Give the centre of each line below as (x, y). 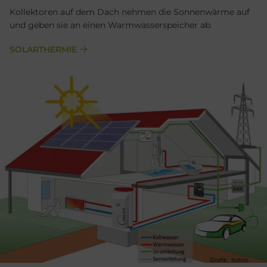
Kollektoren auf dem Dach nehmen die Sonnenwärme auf (130, 12)
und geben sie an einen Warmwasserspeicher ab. (112, 25)
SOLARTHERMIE (43, 49)
